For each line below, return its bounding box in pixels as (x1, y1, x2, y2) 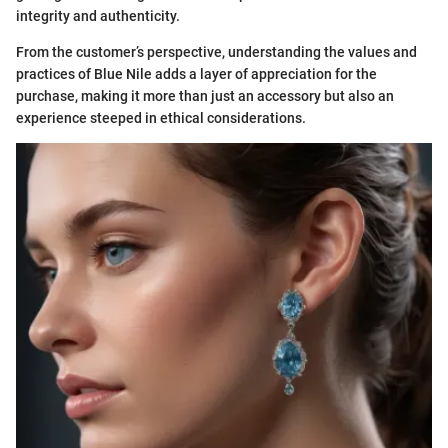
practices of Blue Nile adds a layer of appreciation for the (16, 66, 377, 83)
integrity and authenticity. (16, 8, 180, 25)
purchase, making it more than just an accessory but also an (16, 88, 394, 105)
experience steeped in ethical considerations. (16, 110, 306, 127)
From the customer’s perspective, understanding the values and (16, 44, 417, 61)
